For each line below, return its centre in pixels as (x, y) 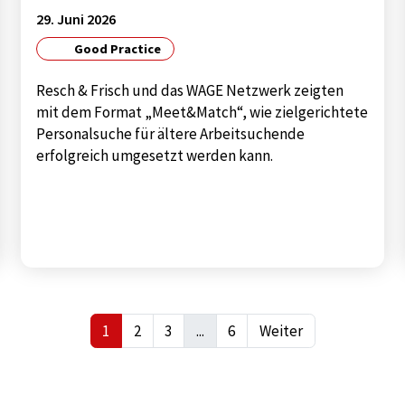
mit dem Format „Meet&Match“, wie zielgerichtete (202, 113)
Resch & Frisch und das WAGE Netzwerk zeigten (190, 91)
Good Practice (116, 49)
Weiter (281, 331)
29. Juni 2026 (76, 19)
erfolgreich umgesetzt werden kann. (155, 156)
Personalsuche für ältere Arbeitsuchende (171, 134)
